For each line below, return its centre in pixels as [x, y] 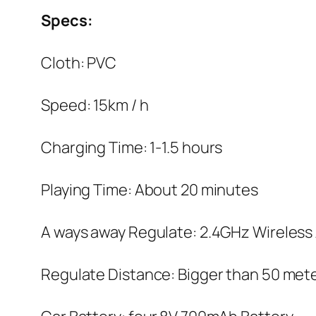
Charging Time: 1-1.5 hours [132, 147]
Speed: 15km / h [95, 105]
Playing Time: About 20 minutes [150, 189]
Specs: [68, 20]
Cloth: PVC [79, 62]
